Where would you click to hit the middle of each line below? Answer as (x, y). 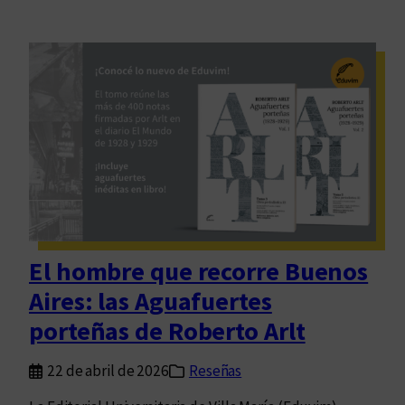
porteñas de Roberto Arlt (167, 331)
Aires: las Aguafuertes (151, 301)
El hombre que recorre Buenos (199, 272)
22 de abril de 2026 (108, 371)
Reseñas (215, 371)
